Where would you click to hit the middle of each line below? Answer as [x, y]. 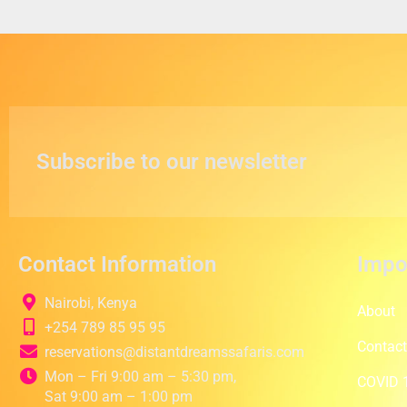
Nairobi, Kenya [90, 303]
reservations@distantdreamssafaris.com [174, 352]
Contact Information [117, 264]
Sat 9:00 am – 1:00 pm [118, 396]
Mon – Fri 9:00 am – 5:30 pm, [140, 376]
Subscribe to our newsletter [172, 161]
